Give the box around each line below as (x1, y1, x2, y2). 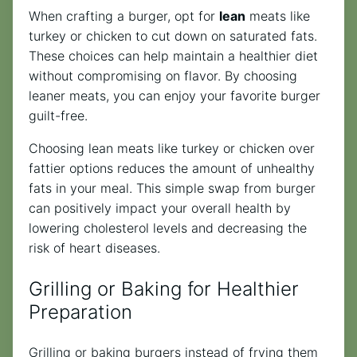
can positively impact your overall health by (29, 200, 291, 217)
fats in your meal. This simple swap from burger (29, 180, 316, 197)
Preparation (29, 300, 132, 324)
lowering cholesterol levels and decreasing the (29, 220, 307, 237)
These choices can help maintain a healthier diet (29, 48, 318, 65)
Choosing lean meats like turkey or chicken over (29, 140, 315, 157)
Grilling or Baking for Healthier (29, 277, 299, 301)
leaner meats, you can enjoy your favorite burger (29, 88, 320, 104)
